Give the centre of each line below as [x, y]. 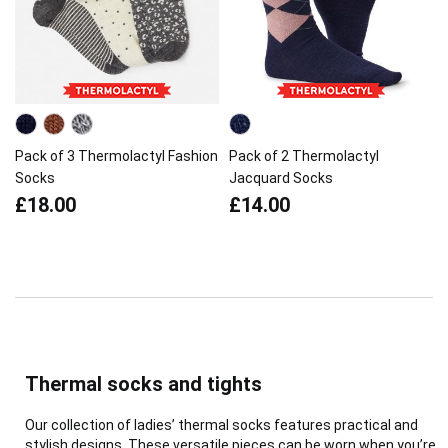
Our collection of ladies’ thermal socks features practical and [221, 425]
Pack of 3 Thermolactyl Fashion [116, 156]
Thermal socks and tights [143, 384]
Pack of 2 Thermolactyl [304, 156]
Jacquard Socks [281, 178]
